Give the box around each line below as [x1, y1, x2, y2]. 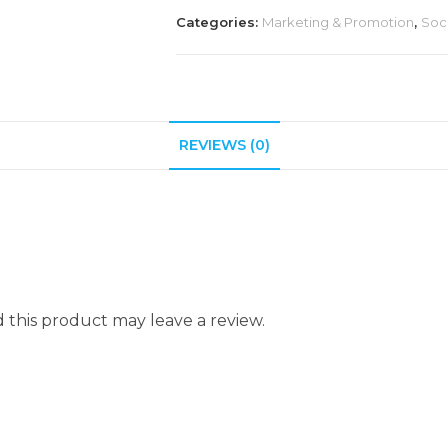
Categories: [176, 14, 262, 30]
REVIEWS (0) [178, 136, 270, 154]
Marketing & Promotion [262, 14, 414, 30]
